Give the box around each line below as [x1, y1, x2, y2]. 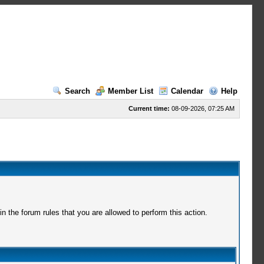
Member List [107, 87, 153, 95]
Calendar [170, 87, 203, 95]
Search [64, 87, 90, 95]
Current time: [128, 105, 170, 112]
